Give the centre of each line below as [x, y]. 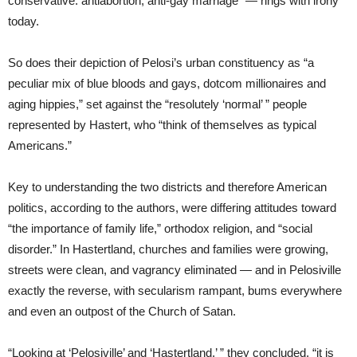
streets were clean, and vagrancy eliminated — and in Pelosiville [175, 269]
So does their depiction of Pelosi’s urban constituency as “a [161, 62]
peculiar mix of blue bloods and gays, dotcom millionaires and [167, 83]
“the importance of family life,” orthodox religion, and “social [160, 228]
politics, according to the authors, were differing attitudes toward [172, 207]
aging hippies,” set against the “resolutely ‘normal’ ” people [157, 104]
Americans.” [40, 145]
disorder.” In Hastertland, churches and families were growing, [168, 249]
